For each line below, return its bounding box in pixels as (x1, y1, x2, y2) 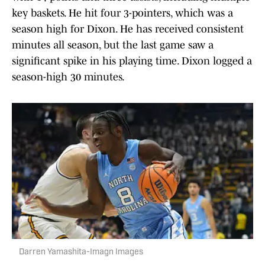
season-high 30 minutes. (12, 71, 125, 83)
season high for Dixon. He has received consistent (12, 23, 244, 35)
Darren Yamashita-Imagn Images (19, 248, 143, 257)
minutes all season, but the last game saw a (12, 39, 214, 51)
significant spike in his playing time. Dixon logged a (12, 55, 252, 67)
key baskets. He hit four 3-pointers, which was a (12, 7, 233, 20)
